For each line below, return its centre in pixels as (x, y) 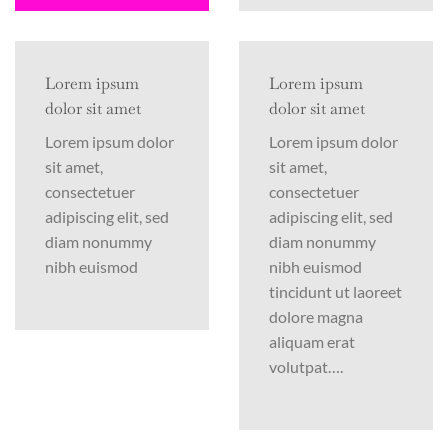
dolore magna (316, 316)
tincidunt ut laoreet (335, 291)
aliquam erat (312, 341)
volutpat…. (306, 366)
